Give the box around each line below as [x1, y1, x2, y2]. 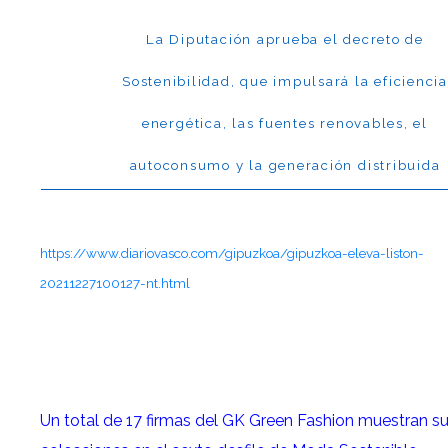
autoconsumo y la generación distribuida [129, 157, 441, 174]
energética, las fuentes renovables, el [141, 115, 429, 132]
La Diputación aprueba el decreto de [146, 31, 424, 48]
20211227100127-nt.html [40, 275, 191, 292]
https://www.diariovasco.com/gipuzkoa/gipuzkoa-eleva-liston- [40, 245, 425, 262]
